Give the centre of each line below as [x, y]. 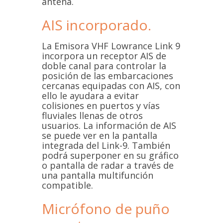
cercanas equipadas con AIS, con [111, 86]
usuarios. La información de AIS [109, 126]
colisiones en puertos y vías [101, 106]
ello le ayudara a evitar [90, 96]
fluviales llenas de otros [92, 116]
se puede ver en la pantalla [100, 136]
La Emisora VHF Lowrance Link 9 [111, 46]
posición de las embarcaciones [108, 76]
